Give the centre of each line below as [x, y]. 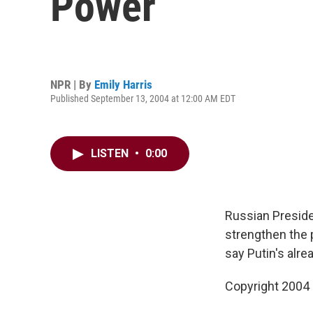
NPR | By [72, 84]
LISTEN [111, 153]
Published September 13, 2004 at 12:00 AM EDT [143, 98]
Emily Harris [123, 84]
